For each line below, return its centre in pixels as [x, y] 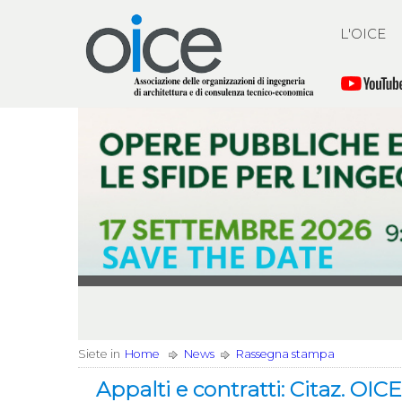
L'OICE [363, 34]
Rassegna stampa [285, 354]
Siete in [99, 354]
